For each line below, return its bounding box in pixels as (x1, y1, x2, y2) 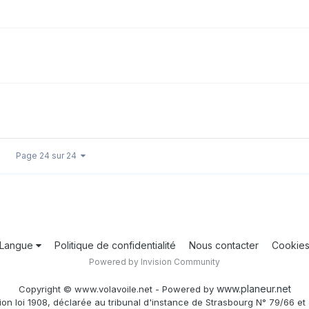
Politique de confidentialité (54, 239, 176, 251)
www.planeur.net (216, 282, 291, 295)
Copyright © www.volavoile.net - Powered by (18, 283, 217, 295)
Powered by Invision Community (89, 256, 220, 267)
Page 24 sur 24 (16, 150, 81, 161)
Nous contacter (189, 239, 259, 251)
